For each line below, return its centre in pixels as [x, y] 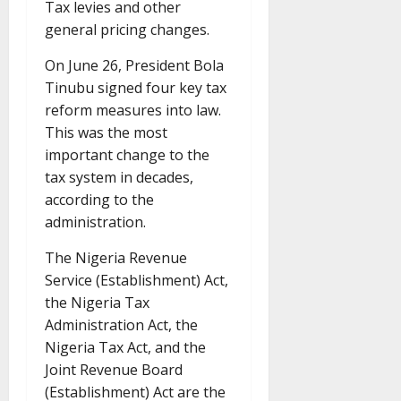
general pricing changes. [127, 30]
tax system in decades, [119, 178]
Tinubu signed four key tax [136, 88]
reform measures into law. [133, 111]
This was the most [106, 133]
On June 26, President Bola [134, 66]
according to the [99, 200]
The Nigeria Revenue [116, 258]
